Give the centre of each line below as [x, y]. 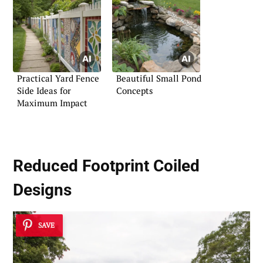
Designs [42, 190]
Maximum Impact [52, 103]
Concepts [135, 91]
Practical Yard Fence [58, 78]
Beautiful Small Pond [159, 78]
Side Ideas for [44, 91]
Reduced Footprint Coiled [106, 166]
